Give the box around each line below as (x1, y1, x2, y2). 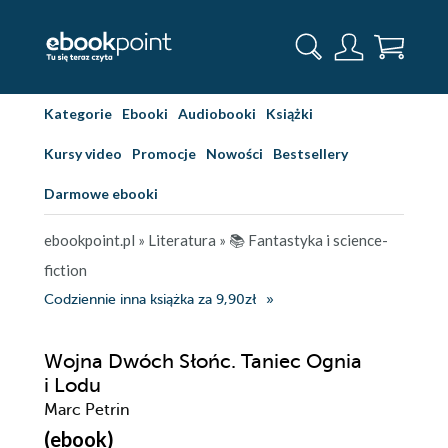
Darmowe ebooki (44, 185, 158, 202)
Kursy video (44, 145, 122, 162)
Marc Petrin (44, 401, 130, 419)
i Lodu (44, 374, 101, 397)
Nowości (206, 145, 263, 162)
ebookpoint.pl (44, 231, 135, 249)
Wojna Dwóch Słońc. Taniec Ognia (44, 350, 362, 373)
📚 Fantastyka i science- (229, 231, 388, 249)
